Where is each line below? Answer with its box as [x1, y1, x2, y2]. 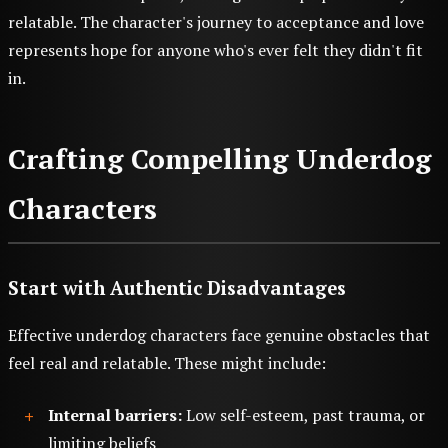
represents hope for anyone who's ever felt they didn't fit [8, 39, 423, 62]
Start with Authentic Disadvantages [8, 276, 346, 301]
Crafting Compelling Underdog [8, 140, 431, 178]
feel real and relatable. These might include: [8, 352, 326, 375]
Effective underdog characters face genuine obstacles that [8, 324, 430, 347]
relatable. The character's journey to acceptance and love [8, 11, 424, 34]
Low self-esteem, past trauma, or [182, 404, 425, 427]
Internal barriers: [48, 404, 182, 427]
